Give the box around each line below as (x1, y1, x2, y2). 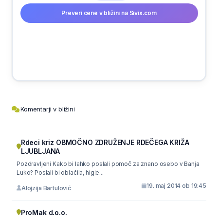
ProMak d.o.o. (20, 208, 67, 217)
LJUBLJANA (20, 147, 60, 155)
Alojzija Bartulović (21, 184, 72, 192)
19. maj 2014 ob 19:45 (146, 182, 206, 189)
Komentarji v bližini (20, 105, 75, 113)
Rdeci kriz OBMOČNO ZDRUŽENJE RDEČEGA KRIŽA (20, 138, 189, 146)
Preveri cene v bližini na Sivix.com (61, 9, 157, 17)
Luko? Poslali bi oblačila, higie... (17, 169, 104, 176)
